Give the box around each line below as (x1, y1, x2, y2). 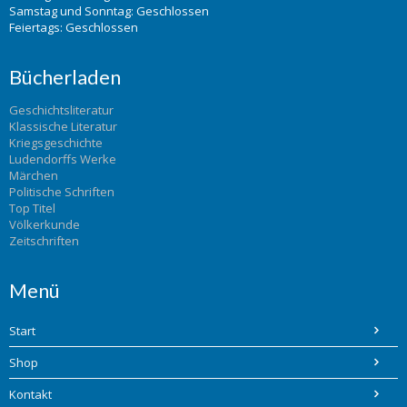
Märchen (9, 166, 58, 184)
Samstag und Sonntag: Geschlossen (9, 2, 209, 19)
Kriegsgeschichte (9, 134, 103, 151)
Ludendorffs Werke (9, 150, 116, 167)
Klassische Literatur (9, 117, 117, 134)
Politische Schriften (9, 183, 114, 200)
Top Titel (9, 199, 55, 216)
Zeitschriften (9, 232, 79, 249)
